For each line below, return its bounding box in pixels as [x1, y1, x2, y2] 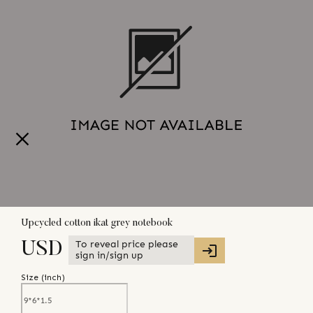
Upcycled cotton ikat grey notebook [21, 218, 173, 228]
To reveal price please [75, 238, 178, 251]
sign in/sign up [75, 249, 143, 262]
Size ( [21, 272, 44, 283]
